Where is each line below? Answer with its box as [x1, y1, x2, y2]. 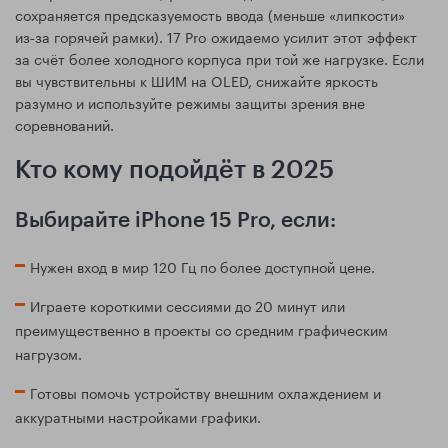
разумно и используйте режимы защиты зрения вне [15, 90, 365, 113]
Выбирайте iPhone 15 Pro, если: [15, 209, 336, 231]
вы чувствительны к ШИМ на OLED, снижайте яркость [15, 68, 378, 91]
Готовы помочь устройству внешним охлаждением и [30, 380, 381, 403]
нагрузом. [15, 341, 82, 364]
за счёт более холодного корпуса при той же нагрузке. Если [15, 46, 424, 69]
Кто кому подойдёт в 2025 [15, 157, 334, 183]
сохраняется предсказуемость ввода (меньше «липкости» [15, 2, 405, 25]
